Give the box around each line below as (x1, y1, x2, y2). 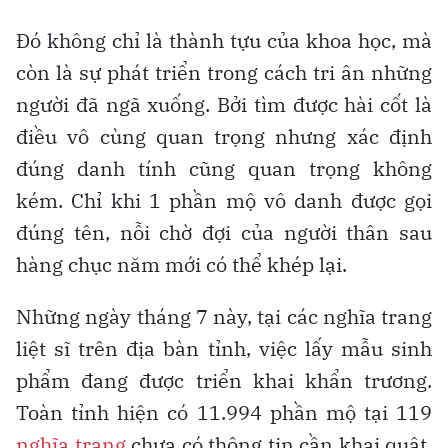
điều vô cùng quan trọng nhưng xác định (16, 123, 432, 151)
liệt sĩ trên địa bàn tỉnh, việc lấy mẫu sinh (16, 335, 432, 363)
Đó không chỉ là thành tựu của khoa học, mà (16, 27, 432, 55)
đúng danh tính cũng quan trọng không (16, 155, 432, 183)
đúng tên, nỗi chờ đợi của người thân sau (16, 219, 432, 247)
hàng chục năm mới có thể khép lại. (16, 251, 347, 279)
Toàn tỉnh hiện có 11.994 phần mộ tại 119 (16, 399, 432, 427)
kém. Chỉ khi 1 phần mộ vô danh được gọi (16, 187, 432, 215)
